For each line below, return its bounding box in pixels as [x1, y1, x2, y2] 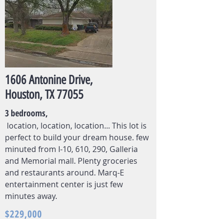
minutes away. [5, 191, 57, 201]
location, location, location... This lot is [5, 120, 147, 131]
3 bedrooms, [5, 107, 50, 119]
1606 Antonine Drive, [5, 72, 93, 87]
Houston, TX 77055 [5, 87, 84, 102]
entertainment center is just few [5, 179, 123, 190]
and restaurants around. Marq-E [5, 167, 124, 178]
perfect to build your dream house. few [5, 132, 149, 143]
